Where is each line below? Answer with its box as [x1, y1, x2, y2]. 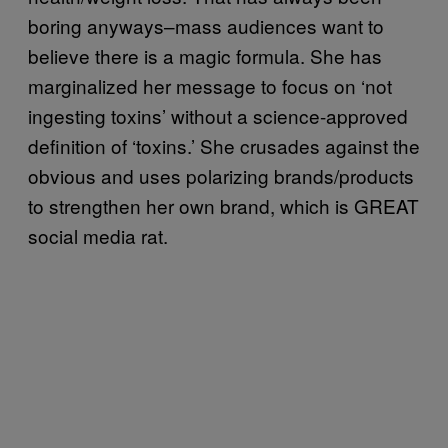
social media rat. [28, 221, 168, 249]
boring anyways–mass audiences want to [28, 11, 384, 39]
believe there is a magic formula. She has [28, 41, 382, 69]
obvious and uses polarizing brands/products [28, 161, 414, 189]
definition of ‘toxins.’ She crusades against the [28, 131, 420, 159]
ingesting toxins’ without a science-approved [28, 101, 408, 129]
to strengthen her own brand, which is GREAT [28, 191, 419, 219]
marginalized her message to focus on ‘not [28, 71, 392, 99]
